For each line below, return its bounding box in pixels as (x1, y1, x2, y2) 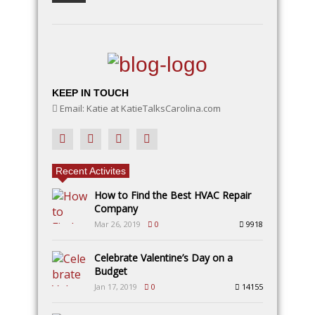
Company (94, 201, 138, 215)
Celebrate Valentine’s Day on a (94, 250, 233, 264)
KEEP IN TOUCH (52, 86, 129, 98)
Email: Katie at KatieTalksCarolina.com (58, 101, 221, 115)
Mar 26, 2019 (94, 218, 141, 229)
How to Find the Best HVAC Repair (94, 188, 251, 202)
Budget (94, 264, 127, 278)
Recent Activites (56, 165, 126, 176)
